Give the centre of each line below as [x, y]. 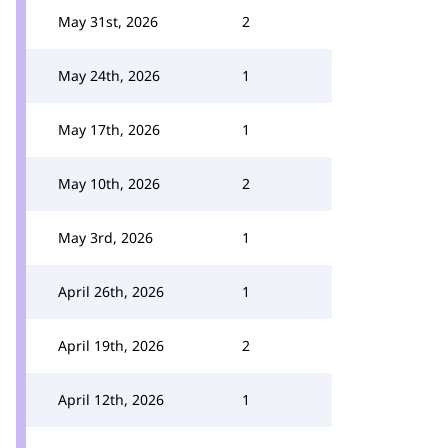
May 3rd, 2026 [105, 237]
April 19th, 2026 [111, 345]
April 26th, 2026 [111, 291]
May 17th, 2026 [109, 129]
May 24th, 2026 [109, 75]
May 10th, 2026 [109, 183]
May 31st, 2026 [108, 21]
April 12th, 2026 [111, 399]
